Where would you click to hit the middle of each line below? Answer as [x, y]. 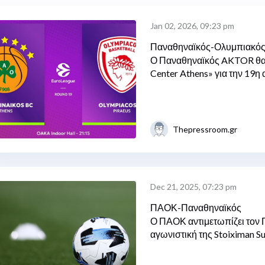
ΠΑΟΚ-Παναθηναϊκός [196, 207]
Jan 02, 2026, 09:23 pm [192, 26]
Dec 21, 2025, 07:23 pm [193, 187]
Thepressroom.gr [205, 129]
